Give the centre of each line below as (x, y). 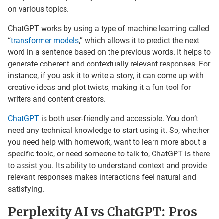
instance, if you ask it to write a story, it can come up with (106, 75)
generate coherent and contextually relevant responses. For (109, 64)
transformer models (45, 40)
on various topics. (38, 9)
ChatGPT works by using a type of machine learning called (109, 28)
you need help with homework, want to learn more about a (107, 142)
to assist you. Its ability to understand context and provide (107, 165)
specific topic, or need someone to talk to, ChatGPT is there (109, 153)
